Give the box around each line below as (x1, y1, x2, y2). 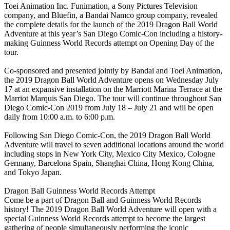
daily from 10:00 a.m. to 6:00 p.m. (4, 112, 115, 121)
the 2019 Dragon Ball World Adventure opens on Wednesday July (4, 75, 219, 84)
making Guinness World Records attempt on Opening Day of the (4, 39, 214, 47)
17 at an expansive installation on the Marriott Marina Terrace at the (4, 85, 222, 93)
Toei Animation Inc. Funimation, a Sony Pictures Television (4, 2, 198, 10)
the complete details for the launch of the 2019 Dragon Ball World (4, 20, 218, 29)
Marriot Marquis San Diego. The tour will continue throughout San (4, 94, 221, 103)
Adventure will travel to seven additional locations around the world (4, 140, 224, 149)
